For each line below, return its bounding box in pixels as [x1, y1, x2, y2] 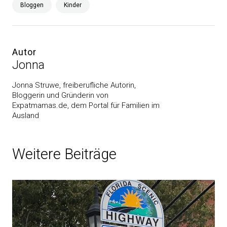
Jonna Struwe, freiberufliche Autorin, [12, 81, 136, 90]
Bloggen [20, 2, 44, 9]
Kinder [64, 2, 82, 9]
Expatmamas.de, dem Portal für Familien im [12, 101, 160, 110]
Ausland [12, 111, 39, 120]
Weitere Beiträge [12, 145, 117, 163]
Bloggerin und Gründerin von [12, 91, 108, 100]
